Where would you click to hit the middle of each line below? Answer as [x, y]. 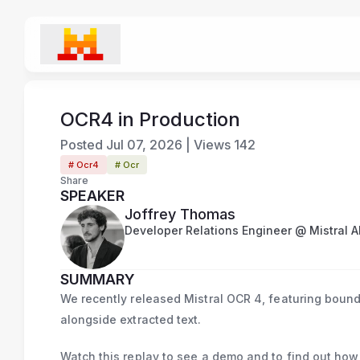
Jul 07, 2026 [144, 145]
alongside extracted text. [131, 319]
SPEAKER [92, 196]
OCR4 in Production [150, 119]
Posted [81, 145]
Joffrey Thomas [180, 214]
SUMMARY [97, 279]
